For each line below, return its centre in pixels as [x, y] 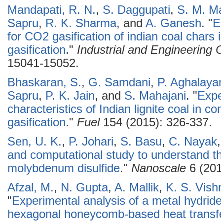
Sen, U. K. [35, 142]
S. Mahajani [155, 96]
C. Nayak [193, 142]
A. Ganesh [173, 23]
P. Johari [91, 142]
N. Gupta [84, 187]
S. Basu [141, 142]
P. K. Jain [70, 96]
